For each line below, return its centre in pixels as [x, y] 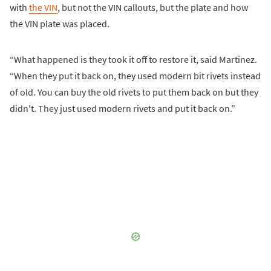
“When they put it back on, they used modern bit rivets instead [135, 75]
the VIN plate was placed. [60, 23]
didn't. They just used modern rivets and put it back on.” [122, 108]
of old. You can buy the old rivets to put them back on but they [134, 92]
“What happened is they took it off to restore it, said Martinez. [133, 59]
